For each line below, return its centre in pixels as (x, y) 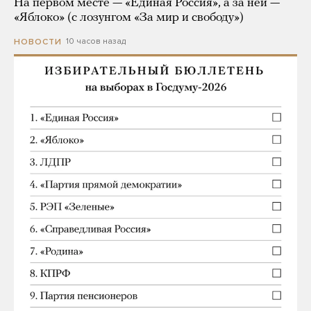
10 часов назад (96, 41)
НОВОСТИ (38, 41)
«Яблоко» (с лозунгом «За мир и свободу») (129, 18)
